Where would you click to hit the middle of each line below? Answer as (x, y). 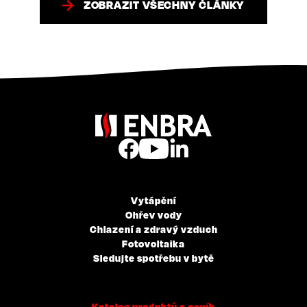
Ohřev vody (153, 215)
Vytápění (153, 200)
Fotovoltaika (153, 244)
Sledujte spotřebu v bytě (153, 258)
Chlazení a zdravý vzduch (153, 229)
